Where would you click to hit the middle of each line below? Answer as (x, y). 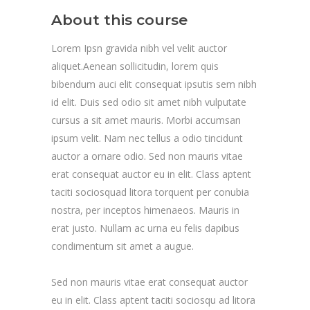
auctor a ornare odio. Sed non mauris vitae (147, 156)
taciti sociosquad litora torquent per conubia (150, 192)
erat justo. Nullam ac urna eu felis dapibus (145, 228)
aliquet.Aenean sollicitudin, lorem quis (135, 66)
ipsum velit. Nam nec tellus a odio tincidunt (147, 138)
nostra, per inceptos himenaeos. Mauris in (145, 210)
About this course (119, 19)
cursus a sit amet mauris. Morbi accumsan (146, 120)
